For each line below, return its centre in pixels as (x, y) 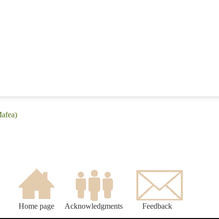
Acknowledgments (94, 206)
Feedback (157, 206)
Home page (36, 206)
